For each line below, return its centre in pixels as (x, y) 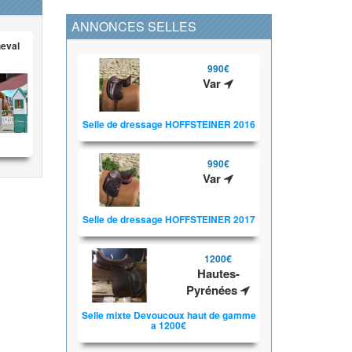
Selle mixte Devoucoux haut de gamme (169, 315)
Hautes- (218, 274)
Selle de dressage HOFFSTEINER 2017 (169, 220)
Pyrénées (214, 290)
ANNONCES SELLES (134, 26)
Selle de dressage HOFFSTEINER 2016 (169, 125)
